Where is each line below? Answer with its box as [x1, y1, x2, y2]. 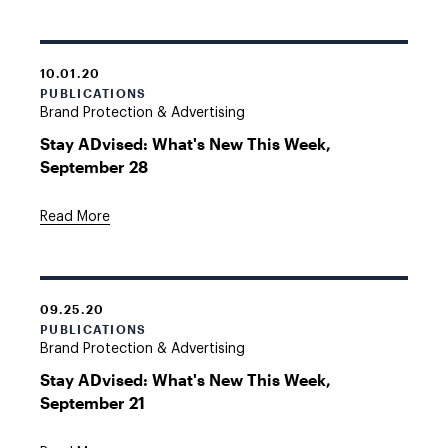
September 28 [40, 157, 148, 176]
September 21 [40, 393, 145, 412]
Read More [40, 210, 110, 224]
